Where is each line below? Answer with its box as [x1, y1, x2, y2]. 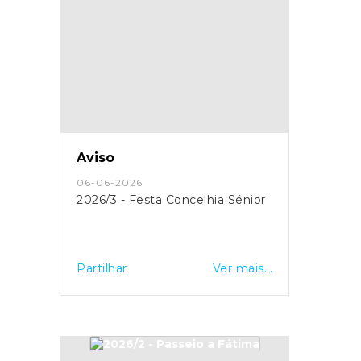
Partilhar [77, 260, 127, 276]
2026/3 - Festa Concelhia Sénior [77, 192, 266, 207]
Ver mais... [212, 260, 272, 276]
